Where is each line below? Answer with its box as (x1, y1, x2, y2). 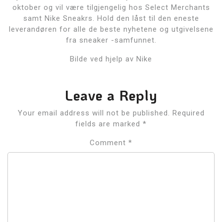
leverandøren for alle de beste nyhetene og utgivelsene (8, 24, 214, 34)
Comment (90, 138, 128, 147)
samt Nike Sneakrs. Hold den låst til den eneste (23, 13, 199, 23)
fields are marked (75, 119, 143, 128)
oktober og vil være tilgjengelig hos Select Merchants (12, 2, 210, 12)
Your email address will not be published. (17, 108, 170, 117)
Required (172, 108, 205, 117)
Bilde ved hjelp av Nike (70, 54, 152, 63)
